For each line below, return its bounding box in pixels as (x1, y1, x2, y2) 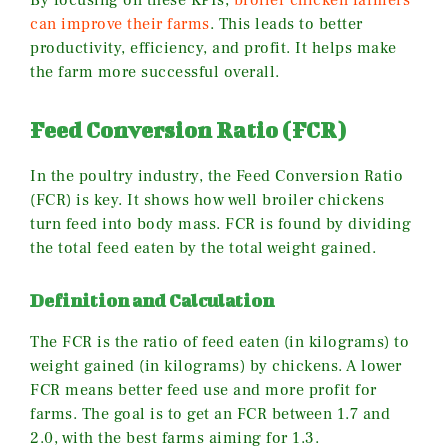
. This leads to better (209, 14, 363, 35)
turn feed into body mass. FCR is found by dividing (30, 214, 411, 235)
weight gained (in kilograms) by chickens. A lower (30, 356, 402, 377)
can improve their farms (30, 14, 210, 35)
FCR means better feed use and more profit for (30, 380, 377, 401)
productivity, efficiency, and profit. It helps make (30, 38, 397, 59)
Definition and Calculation (30, 290, 274, 312)
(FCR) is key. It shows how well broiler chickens (30, 190, 384, 211)
